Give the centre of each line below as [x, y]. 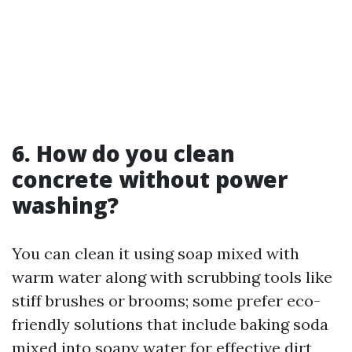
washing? [65, 205]
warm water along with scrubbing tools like [172, 277]
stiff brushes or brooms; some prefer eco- [166, 301]
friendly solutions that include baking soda [170, 324]
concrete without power [150, 179]
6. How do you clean [123, 153]
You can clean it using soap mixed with [156, 253]
